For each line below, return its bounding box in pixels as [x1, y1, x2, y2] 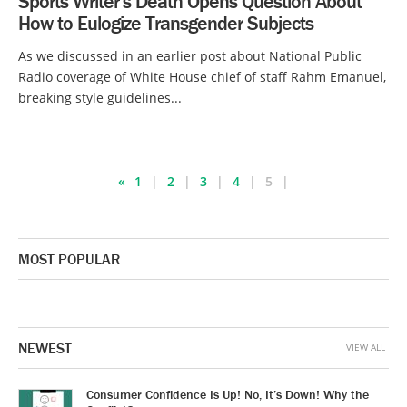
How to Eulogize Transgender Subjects [18, 11, 313, 36]
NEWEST [18, 339, 72, 358]
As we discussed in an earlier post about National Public [18, 47, 362, 65]
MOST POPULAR [18, 250, 120, 269]
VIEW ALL [346, 341, 385, 354]
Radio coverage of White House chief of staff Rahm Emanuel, [18, 68, 386, 86]
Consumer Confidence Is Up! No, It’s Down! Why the [86, 386, 369, 403]
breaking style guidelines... [18, 89, 182, 107]
